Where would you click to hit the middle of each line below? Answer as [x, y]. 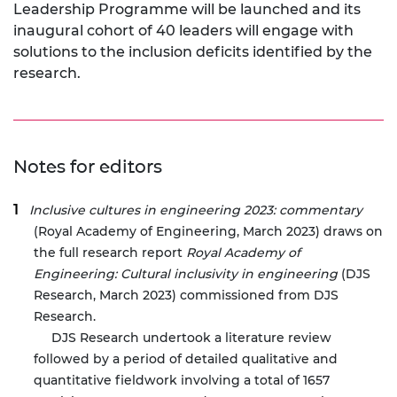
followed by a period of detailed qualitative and [186, 359]
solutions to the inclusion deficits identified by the [193, 52]
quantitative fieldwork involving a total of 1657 [182, 381]
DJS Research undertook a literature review [183, 338]
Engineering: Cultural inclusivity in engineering [186, 274]
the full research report [110, 253]
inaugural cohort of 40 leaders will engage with [183, 31]
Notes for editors [88, 167]
